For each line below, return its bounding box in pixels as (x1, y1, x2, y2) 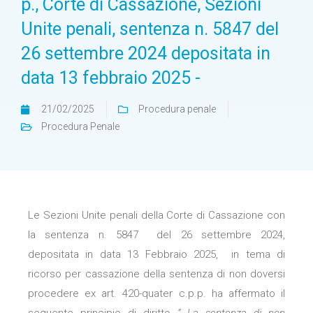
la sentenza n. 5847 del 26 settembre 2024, (28, 228, 285, 241)
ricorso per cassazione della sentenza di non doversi (28, 268, 285, 280)
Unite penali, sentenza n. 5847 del (21, 19, 279, 39)
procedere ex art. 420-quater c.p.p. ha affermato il (28, 287, 285, 300)
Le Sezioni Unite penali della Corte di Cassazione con (28, 209, 285, 221)
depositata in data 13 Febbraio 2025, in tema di (28, 248, 285, 261)
